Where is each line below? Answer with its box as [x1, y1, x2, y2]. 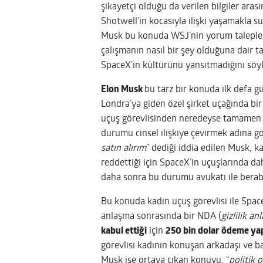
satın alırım [101, 143, 146, 153]
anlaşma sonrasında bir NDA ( [101, 211, 221, 221]
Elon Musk [101, 85, 144, 95]
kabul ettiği [101, 226, 147, 236]
